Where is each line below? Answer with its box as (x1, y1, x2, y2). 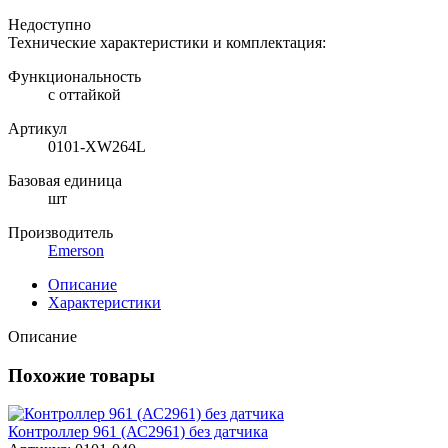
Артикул (8, 119, 67, 137)
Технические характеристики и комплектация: (8, 33, 326, 51)
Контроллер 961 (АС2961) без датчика (8, 423, 268, 441)
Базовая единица (8, 171, 122, 189)
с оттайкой (48, 85, 121, 103)
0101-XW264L (48, 137, 146, 155)
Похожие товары (8, 364, 155, 386)
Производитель (8, 223, 113, 241)
